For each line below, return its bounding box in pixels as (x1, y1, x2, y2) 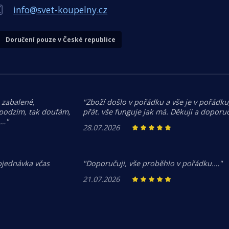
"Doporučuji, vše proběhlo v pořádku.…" (83, 158, 222, 169)
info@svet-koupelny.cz (13, 4, 108, 16)
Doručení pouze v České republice (6, 35, 116, 44)
